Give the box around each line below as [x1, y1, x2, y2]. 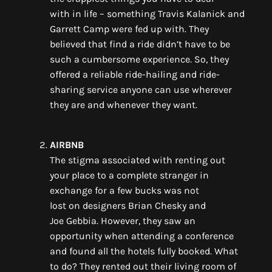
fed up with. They [132, 23, 209, 35]
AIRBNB [50, 139, 84, 151]
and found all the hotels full [50, 245, 171, 257]
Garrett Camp [50, 23, 109, 35]
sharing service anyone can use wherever [50, 84, 232, 96]
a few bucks [107, 185, 164, 197]
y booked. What [171, 245, 238, 257]
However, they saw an [101, 215, 195, 227]
